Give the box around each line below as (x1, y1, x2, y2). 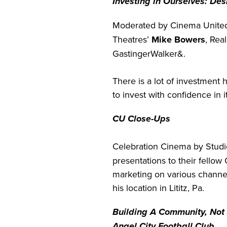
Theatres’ (112, 33, 152, 46)
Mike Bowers (152, 33, 205, 47)
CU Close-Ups (112, 112, 170, 126)
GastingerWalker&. (112, 47, 185, 60)
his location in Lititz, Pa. (112, 181, 204, 195)
